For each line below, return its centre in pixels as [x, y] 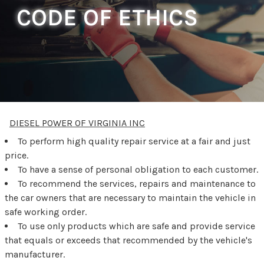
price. [16, 155]
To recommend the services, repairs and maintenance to [137, 183]
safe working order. [46, 212]
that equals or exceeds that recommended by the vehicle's [128, 240]
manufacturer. [35, 254]
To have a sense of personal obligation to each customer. [138, 169]
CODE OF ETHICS [107, 17]
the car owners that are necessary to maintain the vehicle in [130, 197]
